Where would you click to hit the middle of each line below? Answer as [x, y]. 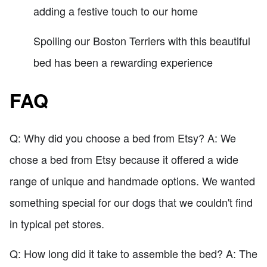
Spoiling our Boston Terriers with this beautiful [142, 41]
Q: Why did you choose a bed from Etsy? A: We [123, 138]
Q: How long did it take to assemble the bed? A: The [133, 254]
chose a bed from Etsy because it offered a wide [124, 159]
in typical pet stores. [57, 224]
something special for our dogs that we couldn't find [131, 202]
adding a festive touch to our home [116, 11]
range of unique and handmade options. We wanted [132, 181]
